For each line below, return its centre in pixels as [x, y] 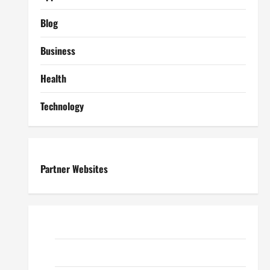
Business [58, 51]
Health [53, 78]
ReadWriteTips [83, 225]
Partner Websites [74, 169]
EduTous [70, 253]
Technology [62, 106]
